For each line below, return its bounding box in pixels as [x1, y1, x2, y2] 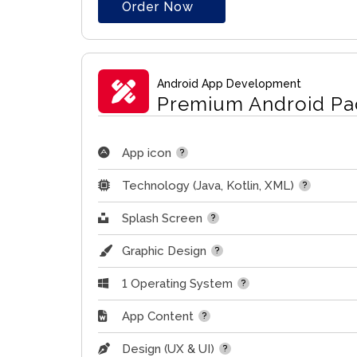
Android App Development [156, 77, 301, 91]
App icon [122, 146, 171, 161]
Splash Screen [122, 211, 202, 226]
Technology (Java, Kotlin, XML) [122, 178, 294, 194]
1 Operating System [122, 277, 233, 292]
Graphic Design [122, 244, 206, 259]
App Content [122, 309, 194, 324]
